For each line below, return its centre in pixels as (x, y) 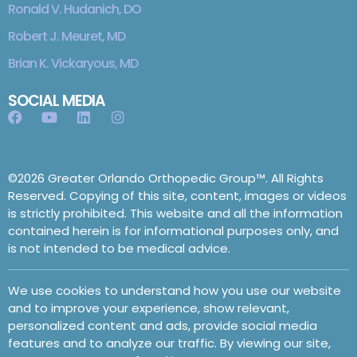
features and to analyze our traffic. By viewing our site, (169, 343)
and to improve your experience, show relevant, (149, 308)
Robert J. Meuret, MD (67, 37)
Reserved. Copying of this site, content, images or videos (177, 196)
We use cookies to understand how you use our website (175, 291)
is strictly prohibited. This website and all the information (175, 214)
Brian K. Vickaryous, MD (73, 64)
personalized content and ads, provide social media (163, 326)
